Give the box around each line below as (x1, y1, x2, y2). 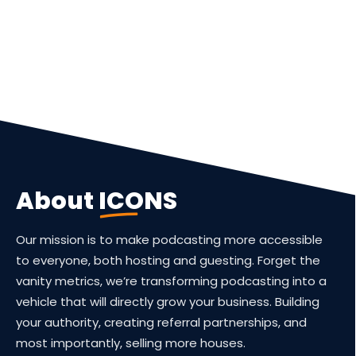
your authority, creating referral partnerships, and (16, 314, 307, 331)
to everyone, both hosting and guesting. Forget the (16, 252, 320, 269)
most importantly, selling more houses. (16, 335, 246, 352)
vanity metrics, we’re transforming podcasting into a (16, 273, 327, 290)
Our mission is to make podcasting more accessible (16, 231, 323, 249)
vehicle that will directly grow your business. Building (16, 293, 319, 311)
